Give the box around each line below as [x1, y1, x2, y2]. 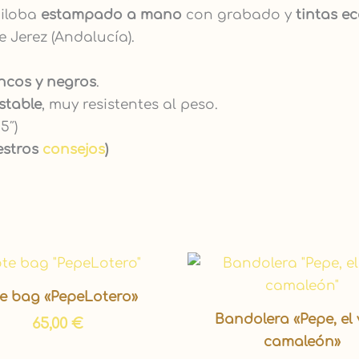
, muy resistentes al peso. [42, 97, 218, 113]
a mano [123, 7, 182, 23]
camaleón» [263, 333, 341, 349]
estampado [41, 7, 123, 23]
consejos [42, 142, 105, 158]
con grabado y [182, 7, 292, 23]
